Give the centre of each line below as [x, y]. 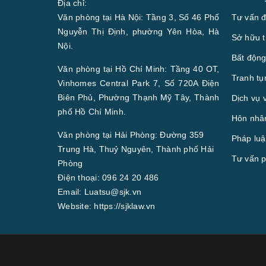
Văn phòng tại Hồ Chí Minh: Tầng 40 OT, [139, 69]
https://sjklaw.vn [125, 206]
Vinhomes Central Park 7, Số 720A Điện [139, 83]
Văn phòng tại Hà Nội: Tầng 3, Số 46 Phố [139, 17]
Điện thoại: [79, 177]
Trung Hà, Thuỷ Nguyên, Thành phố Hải [136, 149]
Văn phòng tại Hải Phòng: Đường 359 [131, 134]
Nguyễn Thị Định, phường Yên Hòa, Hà [139, 31]
